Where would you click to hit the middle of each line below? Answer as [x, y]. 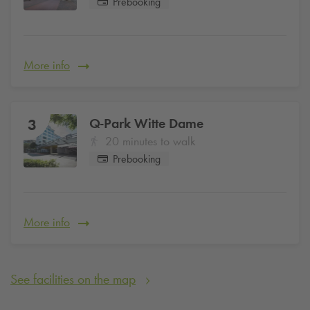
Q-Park [110, 123]
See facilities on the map [73, 279]
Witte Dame [167, 123]
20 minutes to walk [150, 141]
